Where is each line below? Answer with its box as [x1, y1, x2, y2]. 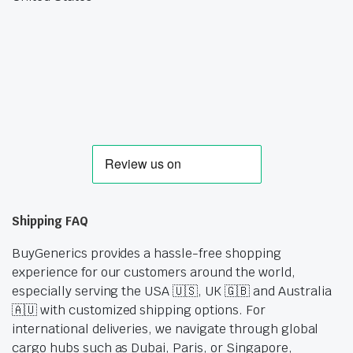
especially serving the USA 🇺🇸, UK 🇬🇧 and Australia [12, 283, 332, 300]
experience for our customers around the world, [12, 264, 295, 281]
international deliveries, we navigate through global [12, 321, 319, 338]
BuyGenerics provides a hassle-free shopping [12, 245, 281, 262]
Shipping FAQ [12, 214, 88, 229]
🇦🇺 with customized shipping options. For [12, 302, 266, 319]
